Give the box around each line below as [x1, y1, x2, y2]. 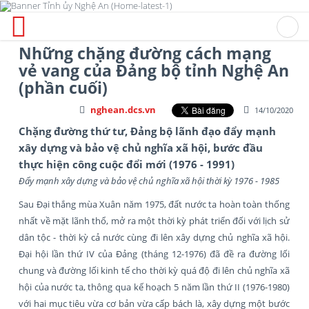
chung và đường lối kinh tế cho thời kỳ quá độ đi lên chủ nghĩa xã [19, 263, 290, 277]
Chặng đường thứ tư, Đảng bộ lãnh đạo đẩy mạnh [19, 123, 276, 138]
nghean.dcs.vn [90, 103, 156, 116]
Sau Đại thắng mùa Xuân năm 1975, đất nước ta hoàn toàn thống [19, 197, 290, 210]
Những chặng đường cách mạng [19, 41, 271, 64]
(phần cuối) [19, 76, 108, 99]
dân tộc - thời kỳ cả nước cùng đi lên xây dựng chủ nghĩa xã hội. [19, 230, 290, 243]
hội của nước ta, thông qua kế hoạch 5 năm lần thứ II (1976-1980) [19, 280, 290, 293]
